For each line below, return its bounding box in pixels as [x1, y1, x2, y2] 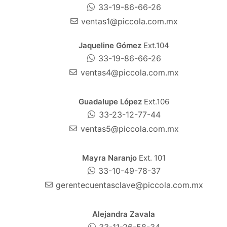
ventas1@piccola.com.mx [81, 16, 178, 26]
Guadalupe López [78, 96, 144, 106]
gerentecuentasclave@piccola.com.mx [56, 179, 204, 190]
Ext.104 [141, 40, 169, 50]
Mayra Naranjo [82, 153, 139, 163]
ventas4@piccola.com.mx [80, 67, 179, 78]
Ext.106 [143, 96, 169, 106]
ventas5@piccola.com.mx [80, 123, 179, 134]
